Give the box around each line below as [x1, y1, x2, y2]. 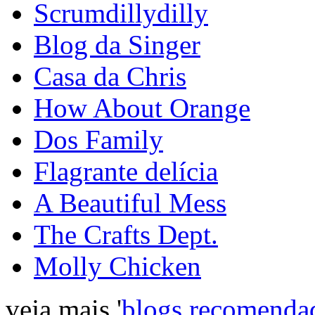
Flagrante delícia [34, 155, 218, 186]
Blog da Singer [34, 29, 200, 60]
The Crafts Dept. [34, 219, 218, 250]
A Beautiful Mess [34, 187, 226, 218]
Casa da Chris [34, 60, 186, 91]
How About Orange [34, 92, 250, 123]
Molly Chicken [34, 250, 201, 281]
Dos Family [34, 124, 163, 155]
